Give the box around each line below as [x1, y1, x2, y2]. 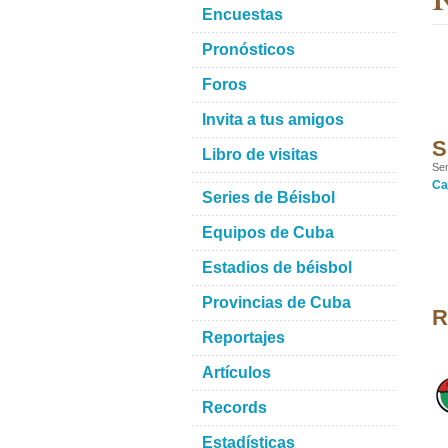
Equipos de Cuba [202, 224, 334, 241]
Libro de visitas [202, 146, 318, 163]
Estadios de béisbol [202, 259, 352, 276]
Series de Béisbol [202, 189, 335, 206]
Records [202, 399, 267, 416]
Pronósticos [202, 41, 295, 58]
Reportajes [202, 329, 285, 346]
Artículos [202, 364, 271, 381]
